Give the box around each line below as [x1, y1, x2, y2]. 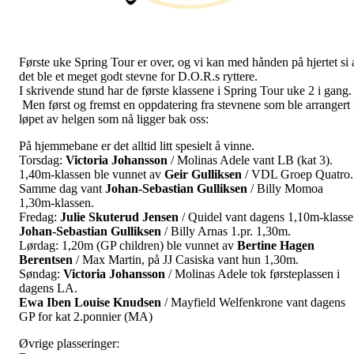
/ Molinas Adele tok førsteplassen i [165, 266, 340, 281]
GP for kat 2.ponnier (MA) [19, 309, 153, 323]
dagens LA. [19, 281, 81, 295]
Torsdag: [19, 153, 66, 167]
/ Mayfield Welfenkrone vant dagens [161, 295, 345, 309]
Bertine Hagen [237, 238, 314, 252]
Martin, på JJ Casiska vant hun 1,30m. [108, 252, 302, 266]
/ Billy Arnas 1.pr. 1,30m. [161, 224, 294, 238]
